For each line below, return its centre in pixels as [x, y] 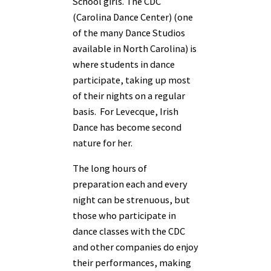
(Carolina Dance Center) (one [133, 17]
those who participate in [124, 215]
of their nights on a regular [129, 95]
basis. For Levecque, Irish [126, 111]
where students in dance [124, 64]
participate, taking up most [132, 80]
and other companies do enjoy [135, 247]
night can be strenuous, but [131, 199]
